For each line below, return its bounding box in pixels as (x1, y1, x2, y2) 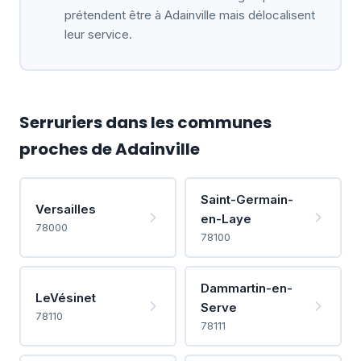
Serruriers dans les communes (19, 111, 272, 134)
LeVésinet (35, 289, 96, 305)
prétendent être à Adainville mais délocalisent (64, 6, 315, 23)
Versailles (35, 201, 96, 217)
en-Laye (200, 210, 251, 226)
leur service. (64, 26, 132, 42)
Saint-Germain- (200, 191, 293, 207)
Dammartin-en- (200, 280, 293, 296)
